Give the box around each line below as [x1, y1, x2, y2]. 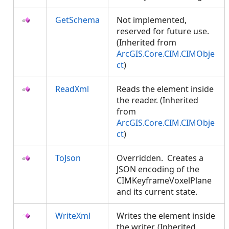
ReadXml [55, 83, 89, 95]
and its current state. [117, 186, 201, 197]
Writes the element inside [117, 210, 215, 221]
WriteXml [55, 210, 90, 221]
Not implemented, [117, 14, 187, 26]
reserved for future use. [117, 26, 209, 37]
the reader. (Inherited [117, 95, 198, 106]
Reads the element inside [117, 83, 214, 95]
